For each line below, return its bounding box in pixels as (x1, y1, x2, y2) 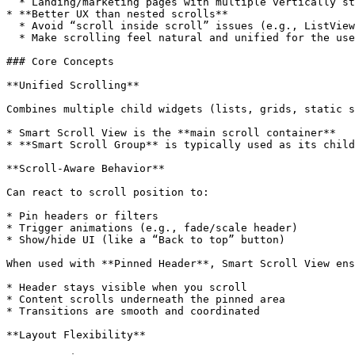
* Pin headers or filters (6, 210, 158, 222)
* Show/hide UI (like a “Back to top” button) (6, 234, 285, 246)
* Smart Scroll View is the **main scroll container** (6, 127, 336, 139)
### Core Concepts (6, 55, 114, 67)
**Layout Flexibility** (6, 329, 146, 341)
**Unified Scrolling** (6, 79, 139, 91)
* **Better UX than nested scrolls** (6, 8, 228, 20)
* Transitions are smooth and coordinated (6, 305, 260, 317)
